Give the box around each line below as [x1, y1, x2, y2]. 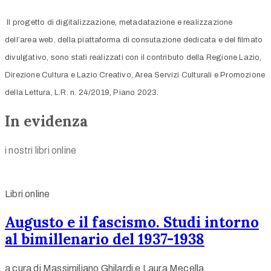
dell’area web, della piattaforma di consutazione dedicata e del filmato [5, 35, 263, 44]
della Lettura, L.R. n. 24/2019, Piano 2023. [5, 88, 159, 97]
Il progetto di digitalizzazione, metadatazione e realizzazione [7, 18, 233, 27]
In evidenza [5, 111, 88, 131]
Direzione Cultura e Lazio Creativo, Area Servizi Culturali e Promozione [5, 70, 266, 79]
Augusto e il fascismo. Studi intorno [5, 213, 259, 232]
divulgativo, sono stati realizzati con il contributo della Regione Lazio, [5, 53, 262, 62]
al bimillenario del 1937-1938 [5, 230, 204, 249]
